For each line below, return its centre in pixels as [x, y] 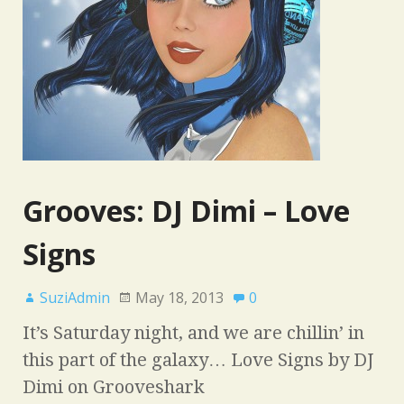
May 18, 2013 [179, 297]
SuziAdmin [75, 297]
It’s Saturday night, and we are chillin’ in [193, 332]
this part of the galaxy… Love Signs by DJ [198, 359]
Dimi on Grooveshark [114, 386]
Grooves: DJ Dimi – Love [186, 210]
